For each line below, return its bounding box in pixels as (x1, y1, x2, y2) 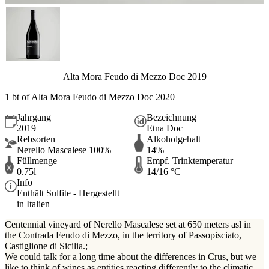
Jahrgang (17, 112, 51, 123)
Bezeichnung (147, 112, 196, 123)
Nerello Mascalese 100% (17, 145, 111, 156)
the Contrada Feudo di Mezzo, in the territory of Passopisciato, (5, 230, 241, 241)
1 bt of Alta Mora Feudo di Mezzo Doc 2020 (5, 92, 175, 103)
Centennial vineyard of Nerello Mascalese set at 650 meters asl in (5, 219, 251, 230)
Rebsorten (17, 134, 55, 145)
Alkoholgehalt (147, 134, 201, 145)
